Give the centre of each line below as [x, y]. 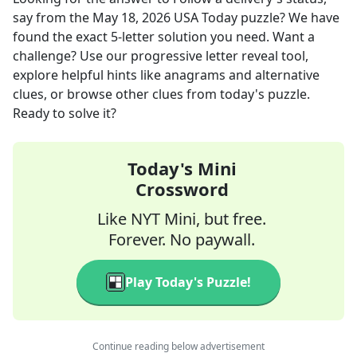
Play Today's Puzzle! [188, 282]
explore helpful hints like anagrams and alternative [166, 75]
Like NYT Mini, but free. [182, 219]
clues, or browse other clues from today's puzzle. [161, 94]
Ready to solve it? [65, 113]
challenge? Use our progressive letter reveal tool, [161, 56]
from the [63, 18]
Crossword [182, 189]
